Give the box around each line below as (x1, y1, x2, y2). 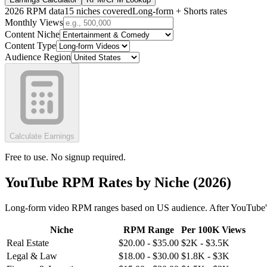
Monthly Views (5, 17, 63, 27)
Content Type (5, 40, 56, 51)
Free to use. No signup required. (5, 151, 126, 162)
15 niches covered (64, 5, 132, 16)
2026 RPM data (5, 5, 64, 16)
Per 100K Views (181, 224, 246, 235)
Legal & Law (7, 250, 57, 261)
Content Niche (5, 29, 60, 39)
